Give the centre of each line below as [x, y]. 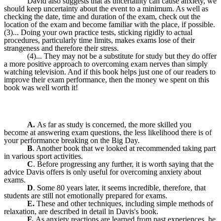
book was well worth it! [41, 88]
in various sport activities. [43, 156]
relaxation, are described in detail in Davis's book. [81, 212]
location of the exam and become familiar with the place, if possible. [110, 25]
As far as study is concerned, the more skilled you [113, 125]
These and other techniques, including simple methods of [124, 204]
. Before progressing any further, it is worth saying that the [124, 164]
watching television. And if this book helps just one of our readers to [110, 72]
